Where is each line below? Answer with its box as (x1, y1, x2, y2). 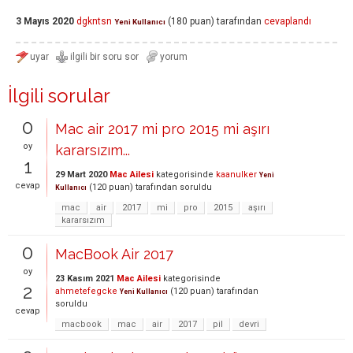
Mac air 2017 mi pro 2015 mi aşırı (55, 121, 269, 137)
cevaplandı (264, 16, 311, 28)
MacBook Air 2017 (55, 246, 173, 262)
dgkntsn (76, 16, 112, 28)
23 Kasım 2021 (55, 273, 114, 284)
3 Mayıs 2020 (16, 16, 74, 28)
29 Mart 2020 (55, 169, 107, 180)
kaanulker (216, 169, 257, 180)
